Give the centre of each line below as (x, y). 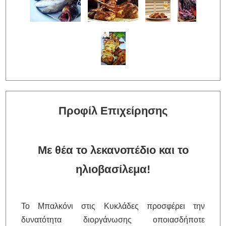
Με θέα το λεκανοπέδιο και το (113, 150)
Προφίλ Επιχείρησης (113, 110)
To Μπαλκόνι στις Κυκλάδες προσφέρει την (113, 206)
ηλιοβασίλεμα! (113, 169)
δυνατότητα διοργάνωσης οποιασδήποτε (113, 219)
